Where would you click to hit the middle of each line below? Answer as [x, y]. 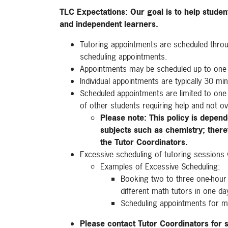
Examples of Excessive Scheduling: [160, 166]
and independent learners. [109, 24]
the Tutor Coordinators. [144, 142]
